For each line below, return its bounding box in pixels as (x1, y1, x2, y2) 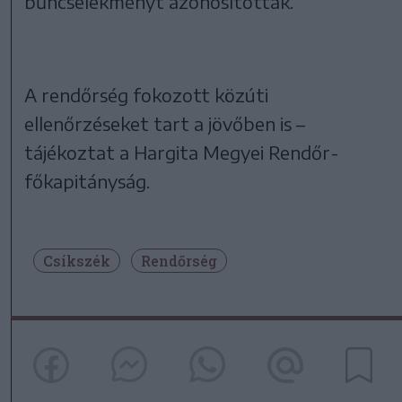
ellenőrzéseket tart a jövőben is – (24, 111, 306, 135)
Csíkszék (43, 250, 110, 270)
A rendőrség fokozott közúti (24, 83, 269, 106)
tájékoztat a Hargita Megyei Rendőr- (24, 140, 340, 163)
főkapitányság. (24, 169, 151, 192)
